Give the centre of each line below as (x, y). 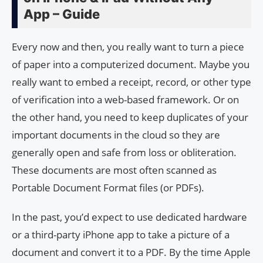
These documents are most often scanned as (114, 170)
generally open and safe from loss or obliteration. (124, 153)
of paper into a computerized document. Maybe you (131, 65)
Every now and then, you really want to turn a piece (128, 47)
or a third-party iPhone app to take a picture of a (121, 235)
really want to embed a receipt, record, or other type (131, 82)
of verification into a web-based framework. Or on (125, 100)
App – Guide (62, 14)
